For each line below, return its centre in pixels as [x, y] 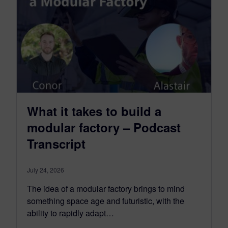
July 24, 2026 [46, 169]
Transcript [56, 143]
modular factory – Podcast [104, 127]
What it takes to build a [94, 111]
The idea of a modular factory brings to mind [106, 188]
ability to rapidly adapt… [70, 213]
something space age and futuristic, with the [106, 201]
